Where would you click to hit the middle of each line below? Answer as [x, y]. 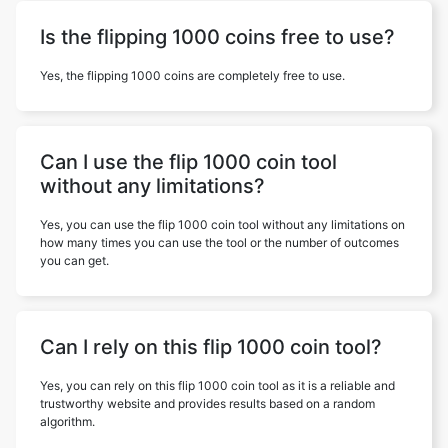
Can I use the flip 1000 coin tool [188, 162]
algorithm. [67, 421]
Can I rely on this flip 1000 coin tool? [211, 347]
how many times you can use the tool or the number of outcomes [219, 242]
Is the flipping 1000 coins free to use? [217, 37]
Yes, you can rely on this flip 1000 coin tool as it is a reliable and [217, 385]
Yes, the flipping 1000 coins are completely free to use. [192, 75]
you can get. [74, 260]
